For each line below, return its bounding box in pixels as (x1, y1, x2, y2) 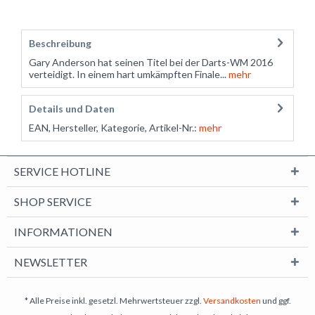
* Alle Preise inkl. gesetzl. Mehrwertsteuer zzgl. (24, 295, 203, 306)
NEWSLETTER (14, 255, 87, 269)
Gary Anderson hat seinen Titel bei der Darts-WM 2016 (29, 56, 273, 68)
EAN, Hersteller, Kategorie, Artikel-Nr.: (29, 121, 197, 134)
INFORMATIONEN (14, 224, 112, 238)
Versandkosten (202, 295, 261, 306)
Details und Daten (29, 102, 115, 115)
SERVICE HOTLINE (14, 164, 110, 178)
